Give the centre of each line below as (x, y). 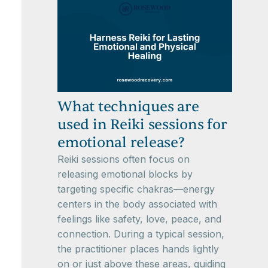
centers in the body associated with (137, 204)
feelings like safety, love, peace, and (139, 219)
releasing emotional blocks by (125, 174)
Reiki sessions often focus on (124, 159)
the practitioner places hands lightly (138, 249)
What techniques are (128, 106)
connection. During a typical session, (141, 234)
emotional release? (121, 142)
